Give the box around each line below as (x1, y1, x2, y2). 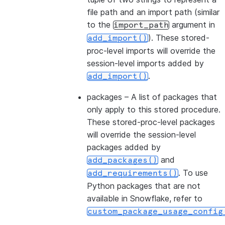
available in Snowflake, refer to (87, 193, 202, 203)
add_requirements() (87, 169, 178, 177)
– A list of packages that (122, 92, 217, 102)
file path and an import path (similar (87, 7, 219, 17)
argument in (169, 20, 215, 30)
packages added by (87, 142, 161, 152)
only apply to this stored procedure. (87, 104, 220, 115)
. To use (178, 168, 208, 178)
